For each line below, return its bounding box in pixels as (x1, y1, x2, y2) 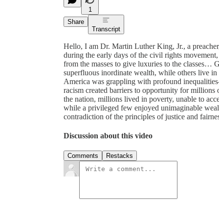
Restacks (106, 152, 133, 160)
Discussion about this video (64, 131, 153, 140)
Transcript (92, 25, 120, 33)
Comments (67, 152, 98, 160)
